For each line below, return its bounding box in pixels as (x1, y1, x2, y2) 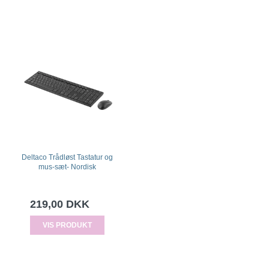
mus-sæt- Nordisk (38, 162, 96, 171)
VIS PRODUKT (43, 220, 92, 229)
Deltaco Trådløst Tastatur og (22, 153, 113, 162)
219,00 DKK (30, 198, 89, 210)
